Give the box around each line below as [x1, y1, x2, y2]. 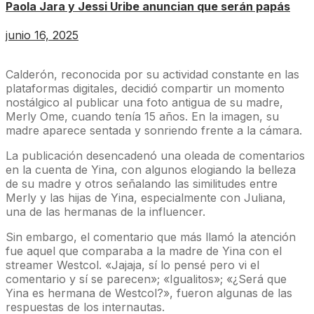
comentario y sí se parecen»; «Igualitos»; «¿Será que [6, 271, 287, 286]
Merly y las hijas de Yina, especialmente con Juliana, [6, 190, 286, 205]
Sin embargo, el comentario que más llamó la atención [6, 229, 296, 244]
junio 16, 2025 [6, 27, 78, 42]
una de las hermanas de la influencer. [6, 204, 205, 219]
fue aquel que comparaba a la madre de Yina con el [6, 243, 282, 258]
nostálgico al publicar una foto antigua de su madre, [6, 95, 283, 109]
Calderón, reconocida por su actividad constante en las [6, 67, 299, 81]
